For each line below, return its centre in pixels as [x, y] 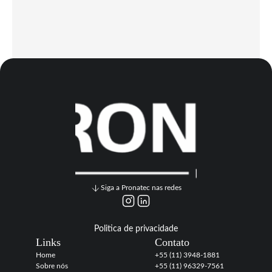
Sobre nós [52, 266]
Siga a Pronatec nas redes [141, 188]
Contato [172, 242]
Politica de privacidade [136, 229]
